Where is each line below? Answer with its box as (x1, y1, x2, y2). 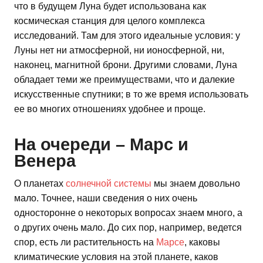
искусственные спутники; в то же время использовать (14, 89, 248, 99)
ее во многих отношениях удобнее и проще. (14, 103, 205, 114)
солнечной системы (66, 178, 151, 189)
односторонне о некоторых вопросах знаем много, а (14, 208, 242, 218)
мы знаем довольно (151, 178, 240, 189)
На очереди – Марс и (14, 135, 188, 154)
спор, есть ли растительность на (14, 237, 156, 248)
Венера (14, 151, 76, 171)
